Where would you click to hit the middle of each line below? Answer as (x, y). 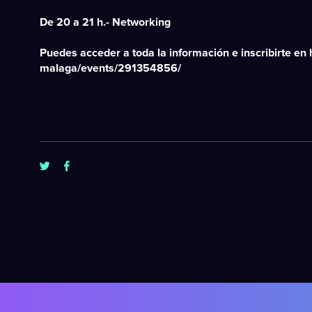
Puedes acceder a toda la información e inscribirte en (174, 53)
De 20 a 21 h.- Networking (105, 22)
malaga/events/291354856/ (110, 68)
